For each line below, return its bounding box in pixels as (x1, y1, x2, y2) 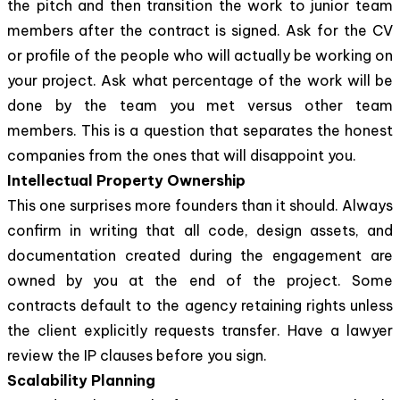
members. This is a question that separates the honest (7, 121, 393, 139)
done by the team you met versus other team (7, 96, 393, 114)
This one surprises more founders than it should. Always (7, 196, 393, 214)
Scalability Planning (7, 371, 155, 389)
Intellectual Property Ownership (7, 171, 246, 189)
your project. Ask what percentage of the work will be (7, 71, 393, 89)
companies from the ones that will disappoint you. (7, 146, 356, 164)
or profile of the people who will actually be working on (7, 46, 393, 64)
